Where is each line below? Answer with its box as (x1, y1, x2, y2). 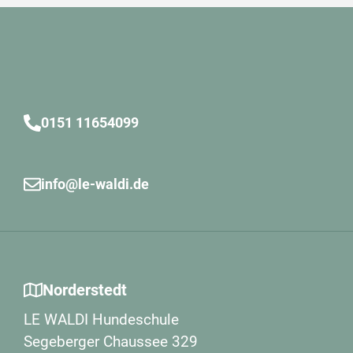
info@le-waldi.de (41, 176, 149, 192)
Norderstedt (43, 281, 127, 299)
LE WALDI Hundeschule (24, 310, 179, 329)
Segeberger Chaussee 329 (24, 333, 198, 351)
